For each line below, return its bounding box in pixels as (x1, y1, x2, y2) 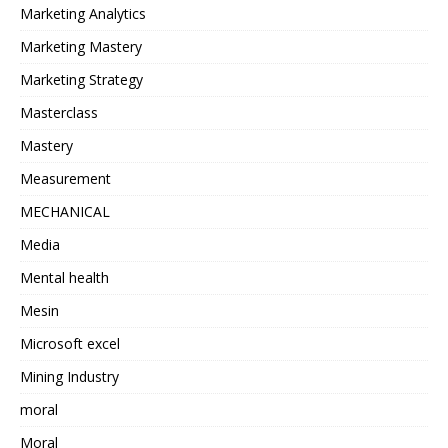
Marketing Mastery (20, 37, 142, 57)
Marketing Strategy (20, 70, 143, 90)
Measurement (20, 169, 111, 189)
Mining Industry (20, 367, 119, 387)
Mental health (20, 268, 109, 288)
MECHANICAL (20, 202, 110, 222)
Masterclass (20, 103, 98, 123)
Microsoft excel (20, 334, 120, 354)
